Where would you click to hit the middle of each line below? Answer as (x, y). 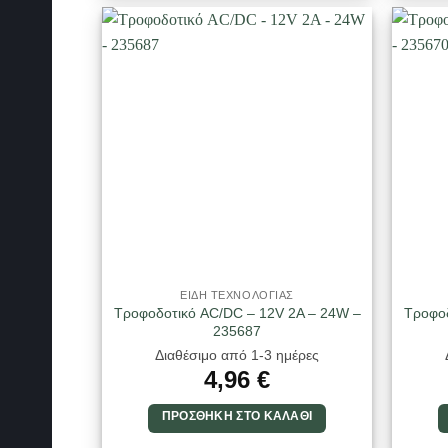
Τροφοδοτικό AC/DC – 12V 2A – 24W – (237, 312)
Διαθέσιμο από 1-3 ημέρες (237, 355)
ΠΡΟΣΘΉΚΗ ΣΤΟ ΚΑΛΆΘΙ (237, 415)
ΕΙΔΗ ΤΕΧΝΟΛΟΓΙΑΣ (237, 294)
